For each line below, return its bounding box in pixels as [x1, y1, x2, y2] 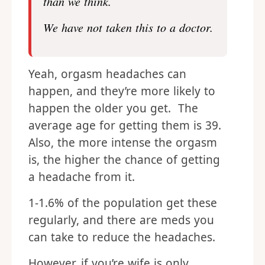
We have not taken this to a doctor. [43, 20, 213, 35]
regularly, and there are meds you [28, 212, 214, 228]
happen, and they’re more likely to [28, 83, 215, 99]
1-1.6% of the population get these [28, 195, 217, 211]
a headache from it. [28, 169, 135, 185]
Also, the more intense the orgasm [28, 135, 217, 150]
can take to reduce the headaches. [28, 230, 215, 245]
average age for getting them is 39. [28, 118, 225, 133]
